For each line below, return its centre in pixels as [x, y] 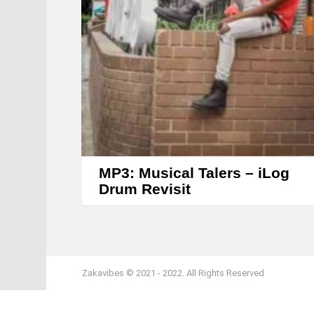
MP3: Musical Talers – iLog [194, 173]
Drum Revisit [145, 189]
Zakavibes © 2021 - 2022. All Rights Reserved [173, 273]
